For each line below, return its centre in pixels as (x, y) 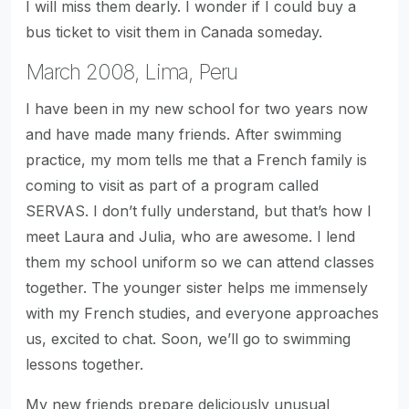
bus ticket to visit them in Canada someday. (174, 32)
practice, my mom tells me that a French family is (196, 160)
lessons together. (84, 364)
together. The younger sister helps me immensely (197, 288)
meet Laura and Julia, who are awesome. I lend (190, 236)
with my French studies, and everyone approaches (202, 313)
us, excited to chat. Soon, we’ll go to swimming (188, 339)
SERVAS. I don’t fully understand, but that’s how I (199, 211)
